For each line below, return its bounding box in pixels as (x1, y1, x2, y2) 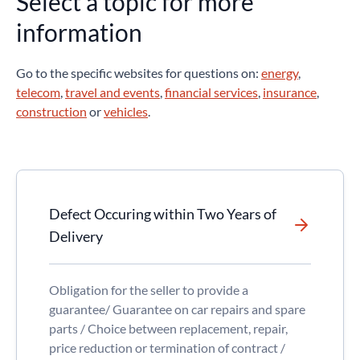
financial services (165, 84, 258, 100)
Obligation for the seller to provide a (49, 282, 248, 297)
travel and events (65, 84, 160, 100)
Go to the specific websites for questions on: (16, 65, 261, 80)
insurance (263, 84, 317, 100)
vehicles (104, 104, 148, 119)
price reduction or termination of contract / (49, 340, 285, 355)
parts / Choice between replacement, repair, (49, 321, 288, 336)
